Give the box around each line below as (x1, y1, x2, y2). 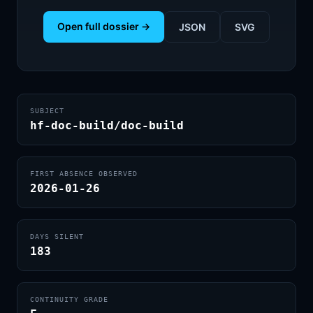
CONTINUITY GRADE (30, 296, 108, 303)
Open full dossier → (57, 20, 150, 32)
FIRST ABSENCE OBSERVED (30, 170, 138, 177)
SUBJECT (30, 107, 64, 115)
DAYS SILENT (30, 233, 84, 240)
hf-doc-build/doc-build (30, 119, 184, 132)
